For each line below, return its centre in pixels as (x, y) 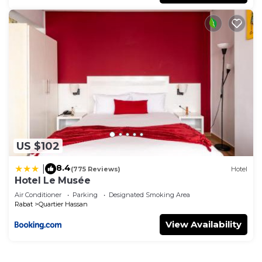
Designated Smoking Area (149, 195)
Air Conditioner (38, 195)
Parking (85, 195)
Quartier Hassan (63, 204)
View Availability (204, 225)
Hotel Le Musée (53, 181)
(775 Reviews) (96, 169)
